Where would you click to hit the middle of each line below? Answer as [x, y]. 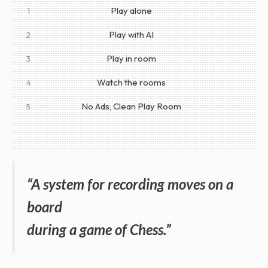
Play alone [131, 11]
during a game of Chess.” [99, 230]
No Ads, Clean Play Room [131, 106]
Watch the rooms [131, 83]
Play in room [131, 59]
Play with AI [131, 35]
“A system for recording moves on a [130, 184]
